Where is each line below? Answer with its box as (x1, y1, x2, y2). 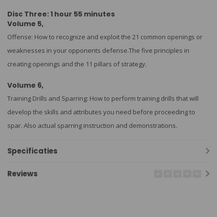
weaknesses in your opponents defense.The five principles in (7, 46, 189, 55)
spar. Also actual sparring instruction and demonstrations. (7, 121, 177, 130)
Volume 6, (7, 80, 44, 91)
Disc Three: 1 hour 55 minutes (7, 9, 115, 19)
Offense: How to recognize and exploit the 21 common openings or (7, 32, 202, 41)
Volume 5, (7, 18, 44, 29)
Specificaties (7, 146, 58, 156)
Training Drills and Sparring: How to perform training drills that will (7, 94, 199, 103)
